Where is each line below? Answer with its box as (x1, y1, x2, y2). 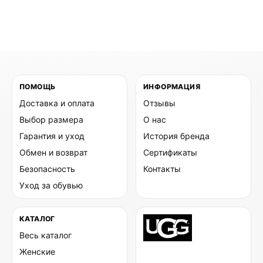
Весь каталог (19, 230, 72, 240)
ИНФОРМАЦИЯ (143, 82, 200, 91)
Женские (19, 246, 55, 257)
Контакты (143, 163, 181, 174)
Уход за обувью (19, 180, 83, 190)
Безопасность (19, 163, 75, 174)
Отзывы (143, 97, 176, 108)
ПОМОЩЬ (19, 82, 56, 91)
